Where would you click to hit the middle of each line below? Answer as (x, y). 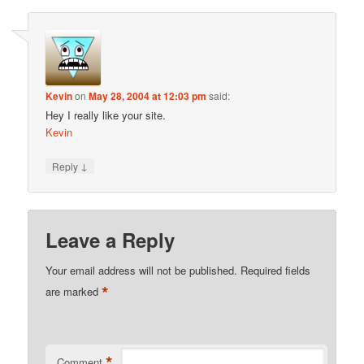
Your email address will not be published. (142, 271)
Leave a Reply (110, 240)
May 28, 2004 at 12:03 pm (148, 95)
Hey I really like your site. (106, 115)
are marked (74, 292)
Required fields (276, 271)
